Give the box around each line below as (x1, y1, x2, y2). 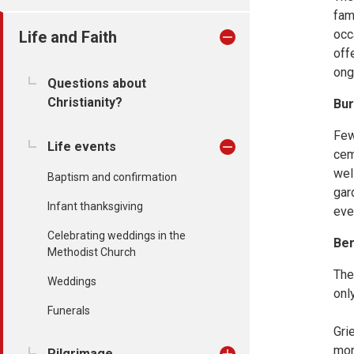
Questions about (47, 76, 146, 91)
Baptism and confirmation (47, 171, 177, 183)
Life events (47, 139, 116, 154)
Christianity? (47, 95, 122, 110)
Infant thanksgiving (47, 200, 143, 213)
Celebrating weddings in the (47, 229, 186, 242)
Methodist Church (47, 246, 136, 258)
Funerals (47, 304, 90, 317)
